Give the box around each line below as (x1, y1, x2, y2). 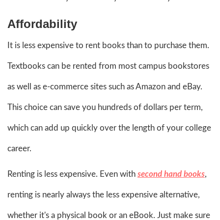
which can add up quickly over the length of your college (7, 123, 211, 132)
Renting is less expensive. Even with (7, 169, 137, 178)
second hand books (137, 169, 205, 178)
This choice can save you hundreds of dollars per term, (7, 103, 203, 111)
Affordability (7, 17, 77, 30)
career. (7, 144, 31, 153)
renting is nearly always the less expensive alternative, (7, 190, 200, 199)
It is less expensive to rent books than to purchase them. (7, 41, 209, 50)
